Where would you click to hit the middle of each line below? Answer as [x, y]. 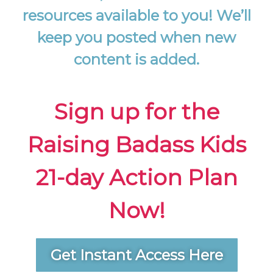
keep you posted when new [136, 38]
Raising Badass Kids [136, 145]
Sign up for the [136, 112]
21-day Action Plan [136, 178]
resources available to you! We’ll [136, 16]
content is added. [136, 60]
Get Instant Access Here [136, 255]
